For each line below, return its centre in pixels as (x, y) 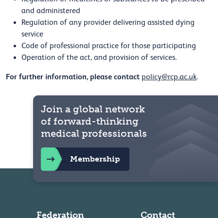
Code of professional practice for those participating (109, 46)
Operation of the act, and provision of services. (100, 58)
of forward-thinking (90, 121)
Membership (95, 159)
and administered (51, 11)
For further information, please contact (73, 77)
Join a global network (93, 109)
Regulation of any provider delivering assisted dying (108, 23)
